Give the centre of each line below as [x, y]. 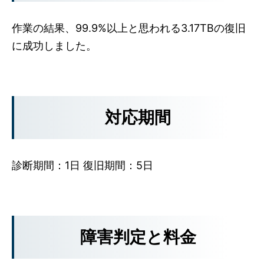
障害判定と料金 [138, 237]
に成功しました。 [54, 46]
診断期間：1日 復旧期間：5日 [82, 166]
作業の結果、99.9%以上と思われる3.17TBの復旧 [129, 28]
